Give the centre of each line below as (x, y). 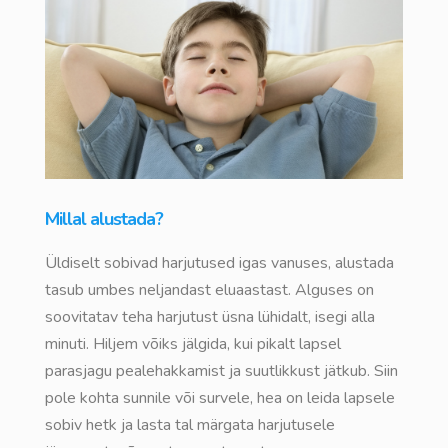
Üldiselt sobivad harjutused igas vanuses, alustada (219, 263)
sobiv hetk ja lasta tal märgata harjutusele (190, 425)
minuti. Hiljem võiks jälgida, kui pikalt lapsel (193, 344)
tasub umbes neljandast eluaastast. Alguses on (209, 290)
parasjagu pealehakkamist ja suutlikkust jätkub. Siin (221, 371)
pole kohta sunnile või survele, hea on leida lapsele (220, 398)
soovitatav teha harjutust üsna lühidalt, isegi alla (210, 317)
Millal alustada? (104, 219)
